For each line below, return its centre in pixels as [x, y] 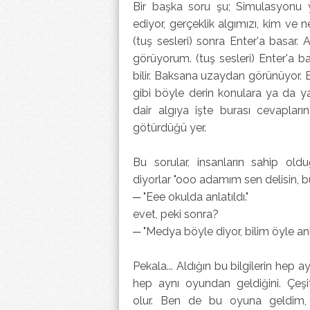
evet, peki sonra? [176, 214]
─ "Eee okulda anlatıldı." [192, 197]
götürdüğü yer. [170, 127]
